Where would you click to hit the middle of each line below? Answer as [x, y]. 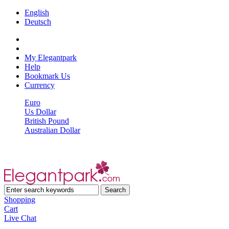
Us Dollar [40, 112]
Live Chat [20, 218]
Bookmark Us [47, 76]
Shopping [20, 200]
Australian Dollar [52, 130]
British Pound [47, 121]
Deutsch [38, 22]
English [37, 13]
